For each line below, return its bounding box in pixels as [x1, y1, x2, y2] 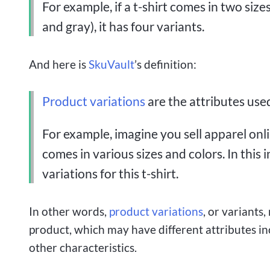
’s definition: [134, 57, 196, 71]
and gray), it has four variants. [42, 18, 205, 34]
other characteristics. [29, 240, 137, 254]
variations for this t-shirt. [42, 165, 179, 181]
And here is [29, 57, 89, 71]
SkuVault [89, 57, 134, 71]
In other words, [29, 204, 109, 218]
